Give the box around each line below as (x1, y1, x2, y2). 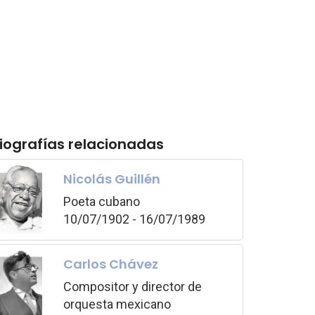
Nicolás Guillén (63, 169, 161, 188)
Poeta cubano (63, 193, 141, 209)
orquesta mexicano (63, 296, 172, 311)
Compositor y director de (63, 278, 202, 294)
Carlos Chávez (63, 255, 159, 273)
